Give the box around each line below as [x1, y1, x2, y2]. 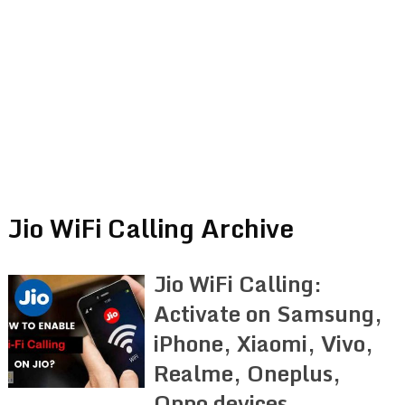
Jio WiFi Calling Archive [7, 206, 294, 249]
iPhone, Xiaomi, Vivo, [154, 325, 374, 361]
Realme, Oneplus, [154, 354, 342, 391]
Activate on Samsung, [154, 295, 383, 331]
